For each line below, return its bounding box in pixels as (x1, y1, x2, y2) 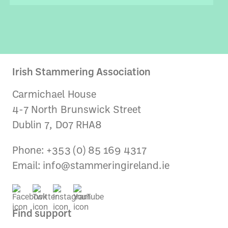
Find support (12, 209, 72, 220)
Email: (12, 161, 43, 172)
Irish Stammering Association (12, 67, 151, 78)
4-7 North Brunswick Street (12, 105, 141, 116)
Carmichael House (12, 90, 96, 100)
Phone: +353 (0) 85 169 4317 (12, 146, 147, 156)
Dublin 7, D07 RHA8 (12, 120, 102, 131)
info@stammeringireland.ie (43, 161, 169, 172)
